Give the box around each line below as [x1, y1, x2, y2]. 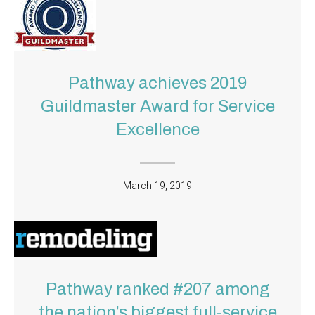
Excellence [115, 120, 200, 139]
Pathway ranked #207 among [45, 280, 270, 299]
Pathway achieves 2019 [68, 74, 247, 93]
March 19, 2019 [123, 180, 192, 192]
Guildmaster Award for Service [40, 97, 275, 116]
